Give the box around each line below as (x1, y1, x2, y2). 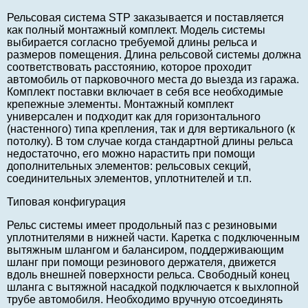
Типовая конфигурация (7, 196, 126, 208)
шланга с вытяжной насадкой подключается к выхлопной (7, 281, 299, 294)
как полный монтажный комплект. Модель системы (7, 24, 265, 36)
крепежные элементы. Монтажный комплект (7, 98, 234, 111)
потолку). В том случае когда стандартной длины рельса (7, 135, 293, 148)
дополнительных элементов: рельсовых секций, (7, 160, 251, 173)
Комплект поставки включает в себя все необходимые (7, 86, 283, 98)
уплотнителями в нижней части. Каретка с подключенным (7, 232, 300, 244)
